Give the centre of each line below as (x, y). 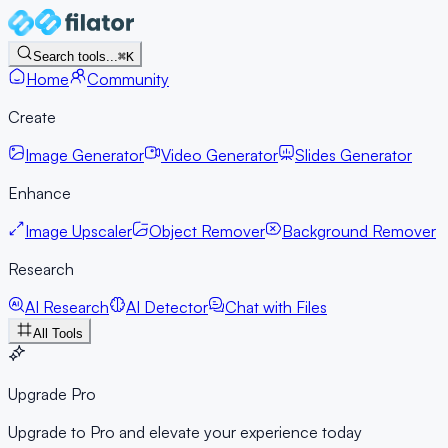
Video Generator (219, 155)
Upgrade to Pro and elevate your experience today (185, 432)
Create (32, 117)
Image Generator (84, 155)
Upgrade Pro (52, 394)
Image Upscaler (78, 231)
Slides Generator (353, 155)
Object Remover (207, 231)
